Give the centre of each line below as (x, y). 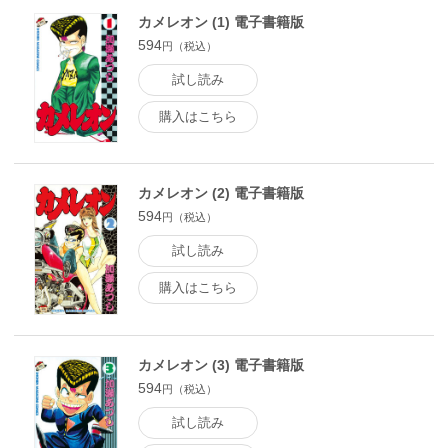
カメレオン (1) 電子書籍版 (221, 22)
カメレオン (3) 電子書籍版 (221, 364)
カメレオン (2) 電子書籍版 (221, 193)
